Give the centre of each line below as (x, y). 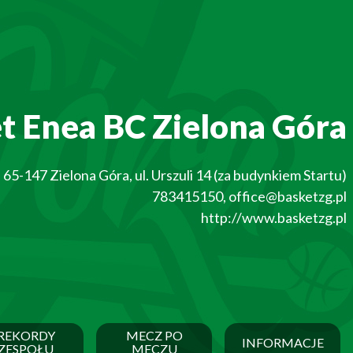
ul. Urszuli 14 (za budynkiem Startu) (241, 175)
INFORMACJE (282, 342)
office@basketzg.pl (288, 197)
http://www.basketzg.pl (274, 218)
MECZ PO (154, 336)
